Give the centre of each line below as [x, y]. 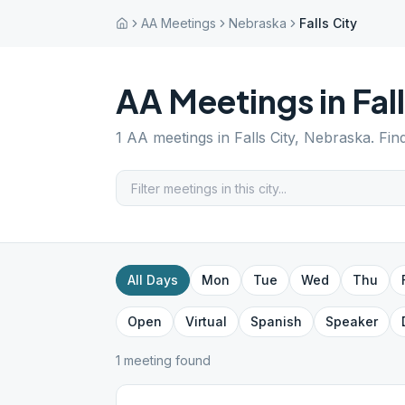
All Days [153, 280]
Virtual [206, 321]
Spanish [276, 321]
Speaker [352, 321]
